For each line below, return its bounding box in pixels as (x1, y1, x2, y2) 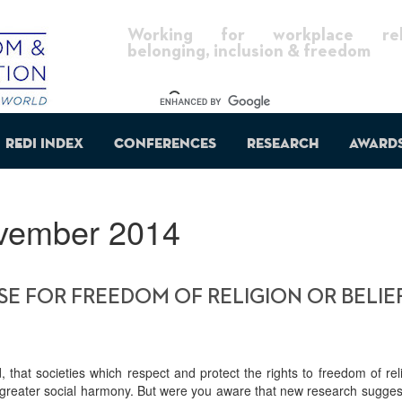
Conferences (113, 137, 216, 152)
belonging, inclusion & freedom (127, 42, 371, 60)
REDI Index (4, 137, 83, 152)
